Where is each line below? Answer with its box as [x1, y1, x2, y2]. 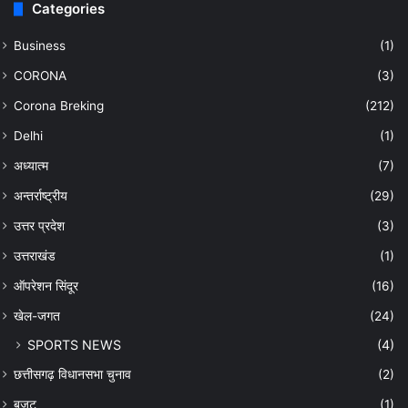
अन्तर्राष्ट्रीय [14, 189, 67, 204]
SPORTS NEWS [27, 337, 121, 353]
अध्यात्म [14, 158, 48, 174]
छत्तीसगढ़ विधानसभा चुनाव [14, 367, 131, 382]
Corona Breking [14, 98, 104, 114]
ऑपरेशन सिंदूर [14, 279, 78, 294]
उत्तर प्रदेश [14, 219, 65, 234]
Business [14, 38, 66, 54]
